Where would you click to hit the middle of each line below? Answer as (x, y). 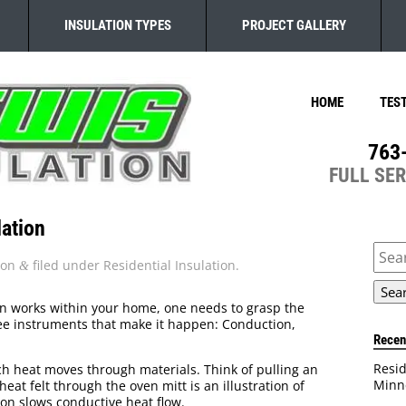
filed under (66, 266)
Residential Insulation (169, 266)
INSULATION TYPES (117, 25)
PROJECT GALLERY (294, 25)
